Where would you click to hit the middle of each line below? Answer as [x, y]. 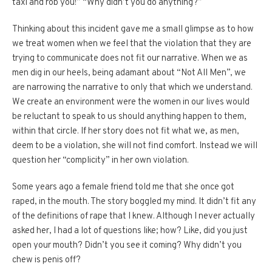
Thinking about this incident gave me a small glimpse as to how [133, 30]
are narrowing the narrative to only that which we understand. [132, 88]
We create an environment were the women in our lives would [131, 103]
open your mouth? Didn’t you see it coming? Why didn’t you [127, 246]
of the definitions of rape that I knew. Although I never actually [134, 217]
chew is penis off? [46, 260]
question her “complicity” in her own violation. [100, 161]
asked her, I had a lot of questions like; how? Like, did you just [130, 231]
